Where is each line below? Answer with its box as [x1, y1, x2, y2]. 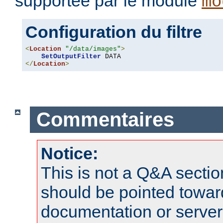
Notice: [41, 143, 98, 163]
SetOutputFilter [41, 53, 101, 61]
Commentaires [36, 109, 174, 131]
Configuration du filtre [25, 22, 202, 42]
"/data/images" [65, 45, 121, 53]
